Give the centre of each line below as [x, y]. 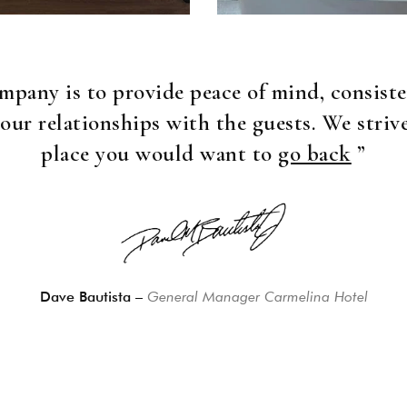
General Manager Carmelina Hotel [255, 296]
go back [315, 154]
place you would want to [160, 154]
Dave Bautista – [91, 296]
